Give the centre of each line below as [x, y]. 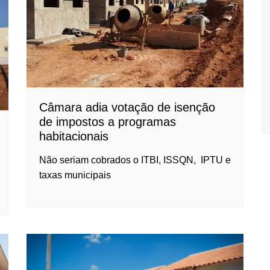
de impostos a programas [108, 122]
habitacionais [74, 137]
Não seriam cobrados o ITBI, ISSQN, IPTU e [135, 160]
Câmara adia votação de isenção [127, 108]
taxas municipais [75, 175]
